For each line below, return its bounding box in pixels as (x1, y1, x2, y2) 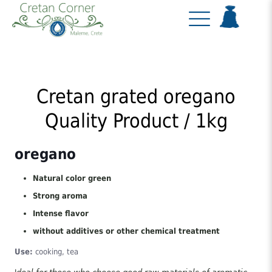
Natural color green (33, 174, 112, 183)
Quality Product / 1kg (44, 109, 228, 132)
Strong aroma (33, 191, 88, 200)
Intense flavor (33, 209, 89, 218)
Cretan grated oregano (36, 85, 236, 108)
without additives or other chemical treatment (33, 226, 220, 236)
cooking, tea (33, 247, 79, 256)
